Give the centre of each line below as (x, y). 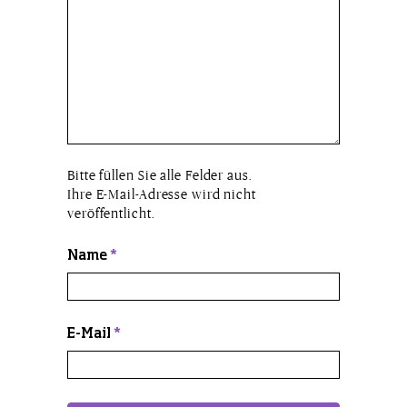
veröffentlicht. (111, 213)
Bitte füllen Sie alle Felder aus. (159, 174)
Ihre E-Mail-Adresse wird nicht (162, 194)
